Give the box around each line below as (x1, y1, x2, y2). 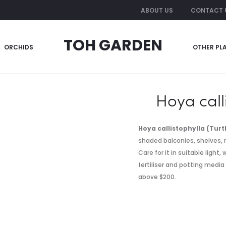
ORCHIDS (4, 42, 33, 51)
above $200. (138, 173, 176, 181)
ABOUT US (141, 6, 173, 15)
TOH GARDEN (64, 35, 162, 56)
